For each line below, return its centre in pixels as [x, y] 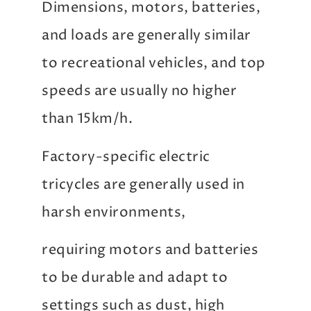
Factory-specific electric [126, 157]
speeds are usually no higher [139, 92]
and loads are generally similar [146, 36]
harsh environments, [114, 212]
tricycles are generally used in [143, 185]
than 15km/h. [87, 119]
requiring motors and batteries [150, 251]
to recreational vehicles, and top [154, 64]
